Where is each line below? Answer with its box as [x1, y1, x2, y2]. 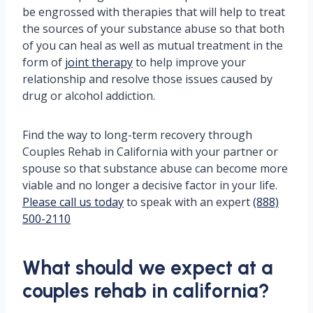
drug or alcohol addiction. [22, 88, 158, 104]
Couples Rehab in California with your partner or [22, 144, 278, 160]
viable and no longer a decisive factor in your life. [22, 177, 277, 194]
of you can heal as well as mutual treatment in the [22, 38, 283, 54]
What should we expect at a [22, 256, 273, 280]
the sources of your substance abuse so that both [22, 21, 284, 37]
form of [22, 54, 65, 71]
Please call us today [22, 194, 124, 210]
